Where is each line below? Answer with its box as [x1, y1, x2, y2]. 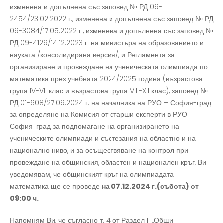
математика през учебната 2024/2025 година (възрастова [10, 74, 203, 84]
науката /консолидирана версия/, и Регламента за [10, 50, 175, 60]
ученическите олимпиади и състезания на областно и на [10, 133, 196, 143]
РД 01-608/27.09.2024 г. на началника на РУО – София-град [10, 98, 211, 108]
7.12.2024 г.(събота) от [116, 181, 199, 191]
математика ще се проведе [10, 181, 102, 191]
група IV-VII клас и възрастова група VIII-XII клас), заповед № [10, 86, 208, 96]
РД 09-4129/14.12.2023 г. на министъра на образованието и [10, 38, 204, 48]
